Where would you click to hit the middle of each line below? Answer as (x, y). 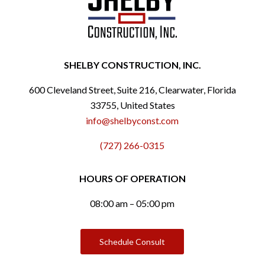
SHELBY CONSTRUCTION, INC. (132, 65)
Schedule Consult (132, 242)
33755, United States (132, 105)
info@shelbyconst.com (132, 121)
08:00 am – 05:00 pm (132, 203)
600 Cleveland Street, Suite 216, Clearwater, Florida (132, 90)
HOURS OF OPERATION (132, 179)
